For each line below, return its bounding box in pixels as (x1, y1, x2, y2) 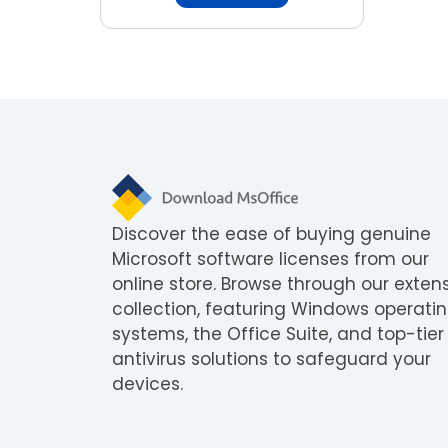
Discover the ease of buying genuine (112, 221, 431, 246)
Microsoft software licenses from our (112, 246, 429, 271)
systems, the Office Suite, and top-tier (112, 321, 444, 346)
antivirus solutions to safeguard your (112, 346, 431, 371)
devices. (112, 371, 183, 396)
